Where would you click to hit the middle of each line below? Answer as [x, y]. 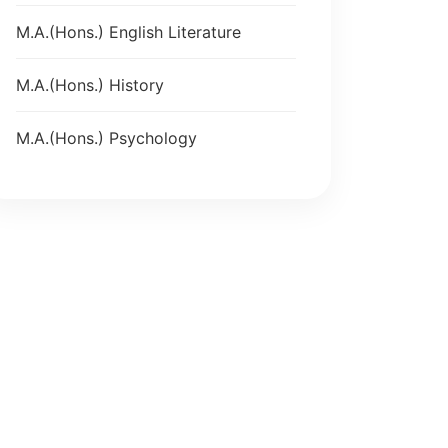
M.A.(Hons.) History [90, 85]
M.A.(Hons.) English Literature [128, 32]
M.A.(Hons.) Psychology [106, 138]
